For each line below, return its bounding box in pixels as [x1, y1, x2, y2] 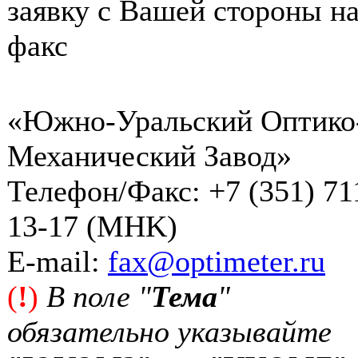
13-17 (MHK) [7, 209, 177, 243]
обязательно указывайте [7, 315, 332, 348]
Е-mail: [7, 245, 108, 278]
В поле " [46, 280, 151, 313]
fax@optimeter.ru [108, 245, 325, 278]
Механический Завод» [7, 139, 292, 173]
